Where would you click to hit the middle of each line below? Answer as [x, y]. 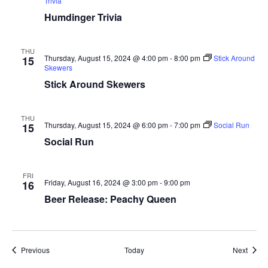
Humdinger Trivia [83, 17]
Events [60, 249]
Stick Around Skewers [95, 84]
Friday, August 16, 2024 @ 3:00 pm [101, 182]
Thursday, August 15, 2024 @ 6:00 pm [106, 125]
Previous [35, 250]
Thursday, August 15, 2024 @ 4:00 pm [106, 58]
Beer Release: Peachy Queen [110, 199]
